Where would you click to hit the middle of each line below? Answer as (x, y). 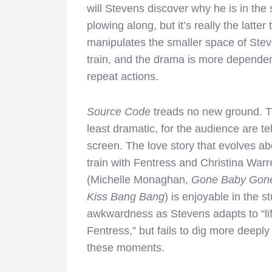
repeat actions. (123, 76)
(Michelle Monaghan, (139, 179)
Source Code (119, 111)
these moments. (126, 247)
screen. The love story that (153, 145)
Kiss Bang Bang (126, 196)
